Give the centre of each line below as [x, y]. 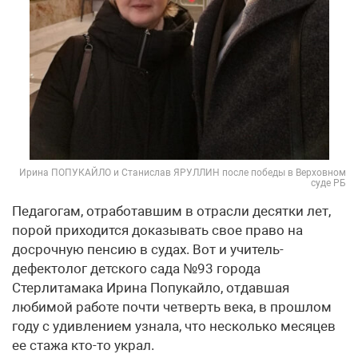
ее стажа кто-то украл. [83, 345]
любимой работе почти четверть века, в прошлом [172, 307]
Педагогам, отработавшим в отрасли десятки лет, [171, 211]
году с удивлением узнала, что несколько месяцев [174, 326]
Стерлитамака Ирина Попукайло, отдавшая [151, 288]
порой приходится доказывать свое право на [157, 230]
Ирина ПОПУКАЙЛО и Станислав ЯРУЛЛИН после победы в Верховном [183, 173]
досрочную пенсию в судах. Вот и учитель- [148, 249]
